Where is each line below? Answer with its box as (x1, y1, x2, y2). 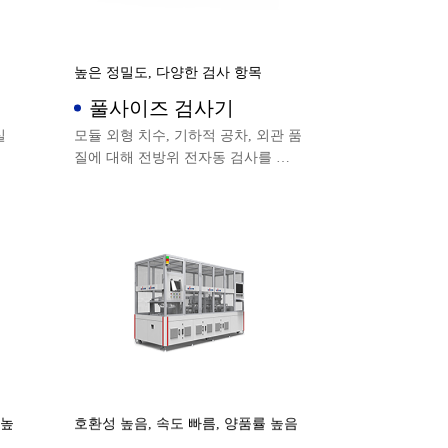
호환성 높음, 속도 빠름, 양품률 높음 (74, 415, 299, 431)
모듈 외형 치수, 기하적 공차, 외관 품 (74, 128, 303, 143)
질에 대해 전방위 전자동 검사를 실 (74, 150, 291, 165)
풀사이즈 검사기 (174, 96, 235, 119)
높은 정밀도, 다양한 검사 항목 (74, 64, 263, 80)
